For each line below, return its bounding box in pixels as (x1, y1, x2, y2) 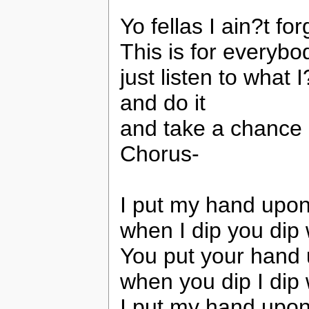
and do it (120, 90, 206, 116)
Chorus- (120, 141, 199, 167)
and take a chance (120, 116, 302, 141)
